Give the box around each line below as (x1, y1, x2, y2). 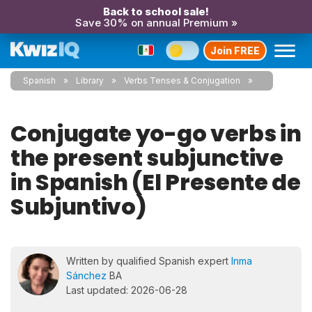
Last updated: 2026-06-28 (66, 284, 187, 296)
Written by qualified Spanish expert (66, 255, 231, 267)
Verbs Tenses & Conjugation (124, 75, 240, 86)
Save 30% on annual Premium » (75, 16, 237, 29)
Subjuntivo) (10, 191, 147, 222)
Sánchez (66, 270, 107, 281)
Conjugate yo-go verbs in (10, 118, 302, 149)
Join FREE (210, 44, 260, 56)
